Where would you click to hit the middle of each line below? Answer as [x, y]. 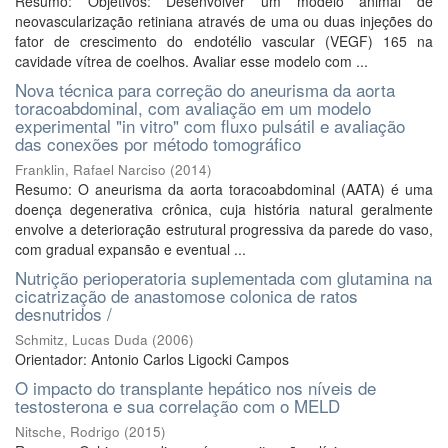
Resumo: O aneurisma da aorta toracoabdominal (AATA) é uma [224, 189]
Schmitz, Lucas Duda [81, 339]
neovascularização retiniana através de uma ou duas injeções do [224, 21]
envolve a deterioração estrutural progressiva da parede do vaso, [224, 229]
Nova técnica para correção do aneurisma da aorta [205, 89]
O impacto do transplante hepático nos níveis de [195, 387]
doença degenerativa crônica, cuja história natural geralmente [224, 209]
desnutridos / [63, 313]
